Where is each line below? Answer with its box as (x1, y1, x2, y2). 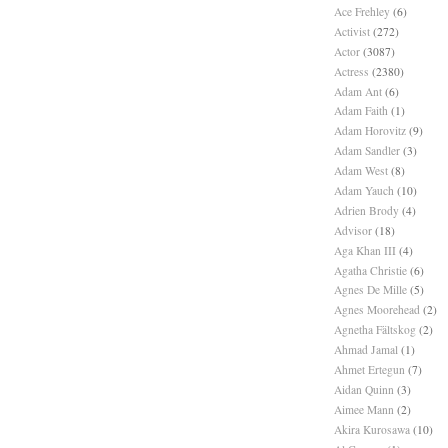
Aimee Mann (334, 401, 394, 417)
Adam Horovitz (334, 123, 406, 139)
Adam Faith (334, 103, 388, 119)
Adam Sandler (334, 143, 400, 159)
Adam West (334, 163, 388, 179)
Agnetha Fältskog (334, 322, 416, 338)
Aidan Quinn (334, 381, 394, 397)
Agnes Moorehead (334, 302, 420, 318)
